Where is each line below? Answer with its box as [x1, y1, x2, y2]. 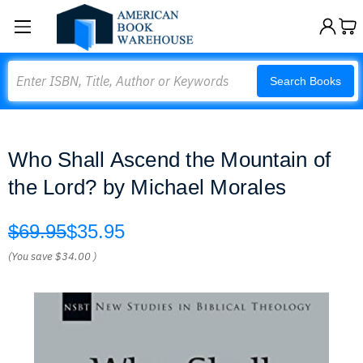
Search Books [270, 75, 341, 88]
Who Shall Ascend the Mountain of [8, 147, 331, 172]
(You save [8, 250, 53, 263]
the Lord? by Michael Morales [8, 175, 286, 199]
